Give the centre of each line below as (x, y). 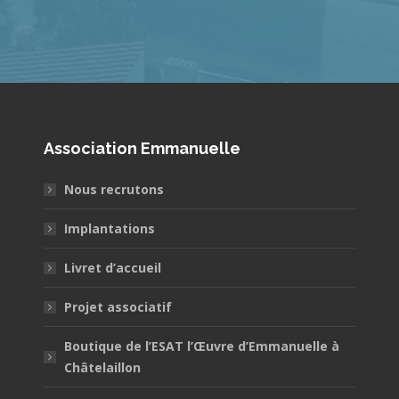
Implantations (109, 228)
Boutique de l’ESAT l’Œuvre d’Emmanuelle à (201, 346)
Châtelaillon (102, 367)
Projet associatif (118, 306)
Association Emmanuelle (142, 148)
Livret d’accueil (112, 267)
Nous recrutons (114, 189)
